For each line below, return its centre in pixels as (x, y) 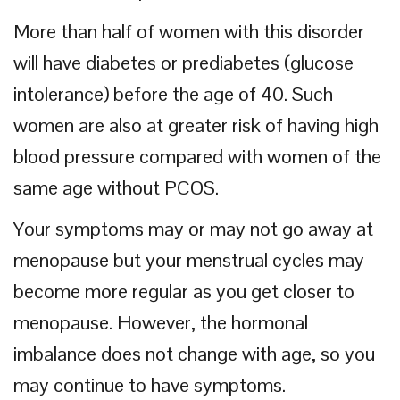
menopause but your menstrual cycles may (189, 260)
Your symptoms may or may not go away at (193, 229)
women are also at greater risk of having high (196, 125)
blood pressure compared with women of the (197, 156)
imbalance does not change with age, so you (194, 354)
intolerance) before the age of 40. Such (173, 94)
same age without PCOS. (116, 187)
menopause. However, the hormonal (161, 322)
